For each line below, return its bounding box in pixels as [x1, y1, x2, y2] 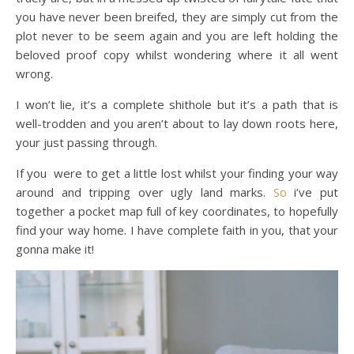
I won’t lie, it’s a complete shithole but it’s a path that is [16, 96, 338, 112]
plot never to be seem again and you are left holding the [16, 27, 338, 43]
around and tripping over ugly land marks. [16, 183, 273, 200]
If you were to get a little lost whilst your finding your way [16, 164, 338, 181]
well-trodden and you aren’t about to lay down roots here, [16, 115, 338, 131]
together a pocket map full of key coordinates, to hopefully [16, 202, 338, 219]
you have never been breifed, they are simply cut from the [16, 8, 338, 24]
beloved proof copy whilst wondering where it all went [16, 46, 338, 62]
